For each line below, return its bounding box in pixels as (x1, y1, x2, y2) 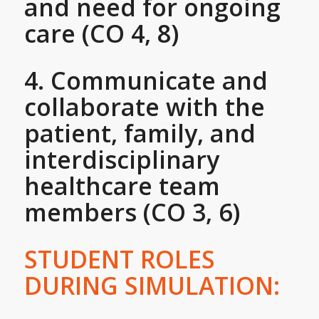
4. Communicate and (23, 63, 268, 97)
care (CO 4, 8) (23, 16, 179, 50)
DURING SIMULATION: (23, 268, 280, 302)
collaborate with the (23, 90, 265, 123)
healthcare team (23, 169, 220, 202)
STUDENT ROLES (23, 242, 215, 276)
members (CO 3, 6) (23, 195, 240, 229)
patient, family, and (23, 116, 256, 150)
